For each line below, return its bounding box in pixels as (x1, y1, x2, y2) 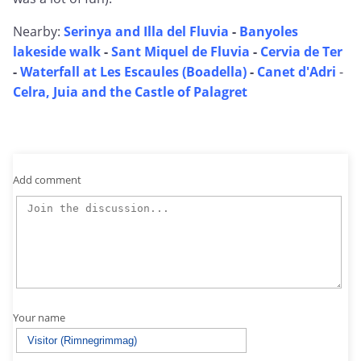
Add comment (13, 172, 81, 187)
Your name (13, 310, 65, 326)
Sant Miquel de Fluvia (111, 43, 250, 61)
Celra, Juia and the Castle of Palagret (13, 83, 247, 102)
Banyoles (239, 23, 298, 41)
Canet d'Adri (257, 63, 339, 81)
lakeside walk (13, 43, 101, 61)
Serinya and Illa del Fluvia (64, 23, 229, 41)
